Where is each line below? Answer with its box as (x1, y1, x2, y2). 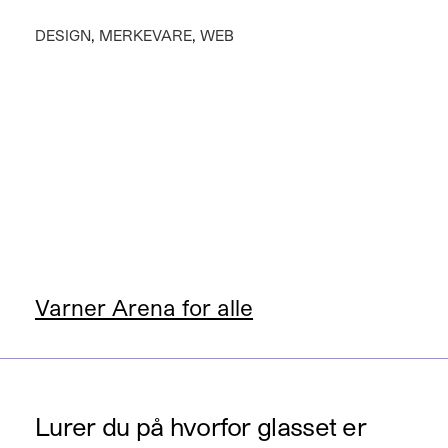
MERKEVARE (99, 25, 192, 44)
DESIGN (35, 25, 91, 44)
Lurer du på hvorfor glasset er (35, 411, 366, 442)
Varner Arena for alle (35, 294, 253, 321)
